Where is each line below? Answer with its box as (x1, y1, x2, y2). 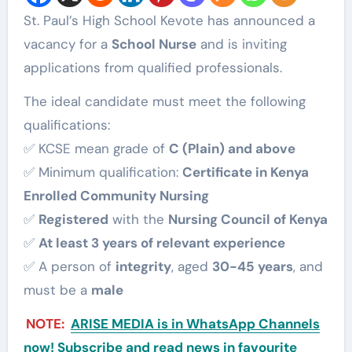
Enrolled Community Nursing (23, 187, 209, 205)
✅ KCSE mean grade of (23, 140, 169, 158)
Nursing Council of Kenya (167, 211, 328, 229)
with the (108, 211, 168, 229)
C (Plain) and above (168, 140, 295, 158)
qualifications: (23, 116, 110, 134)
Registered (38, 211, 108, 229)
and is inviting (196, 35, 287, 53)
